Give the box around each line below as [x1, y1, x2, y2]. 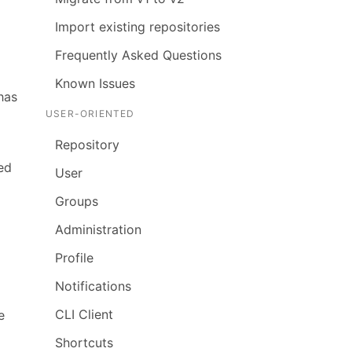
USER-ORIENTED [46, 108, 135, 119]
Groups [55, 193, 98, 209]
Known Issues [55, 75, 135, 91]
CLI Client [55, 306, 113, 322]
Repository [55, 137, 119, 152]
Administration [55, 222, 141, 237]
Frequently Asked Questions [55, 47, 222, 63]
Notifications [55, 278, 131, 294]
